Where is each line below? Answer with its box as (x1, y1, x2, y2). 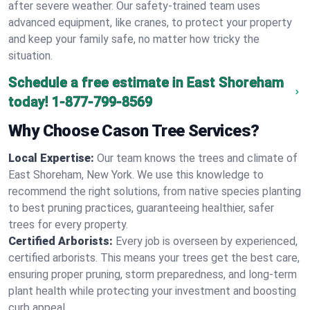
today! (8, 93, 48, 110)
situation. (8, 49, 53, 62)
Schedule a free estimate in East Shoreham (8, 74, 284, 91)
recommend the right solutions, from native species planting (8, 185, 301, 198)
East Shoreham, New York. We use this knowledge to (8, 168, 264, 181)
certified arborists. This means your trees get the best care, (8, 251, 300, 264)
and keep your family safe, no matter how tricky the (8, 33, 259, 46)
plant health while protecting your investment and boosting (8, 284, 296, 298)
